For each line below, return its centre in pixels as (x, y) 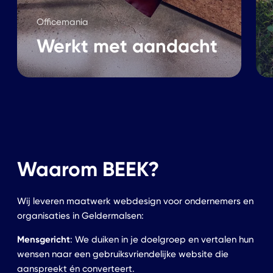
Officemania (62, 22)
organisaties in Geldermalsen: (80, 216)
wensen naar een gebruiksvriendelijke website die (123, 254)
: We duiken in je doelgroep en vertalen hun (162, 240)
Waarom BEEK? (88, 169)
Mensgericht (44, 239)
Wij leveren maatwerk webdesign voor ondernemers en (135, 201)
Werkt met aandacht (127, 45)
